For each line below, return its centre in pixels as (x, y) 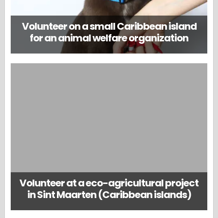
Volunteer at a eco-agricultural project (109, 183)
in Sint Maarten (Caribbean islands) (109, 195)
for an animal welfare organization (109, 38)
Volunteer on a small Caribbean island (109, 27)
